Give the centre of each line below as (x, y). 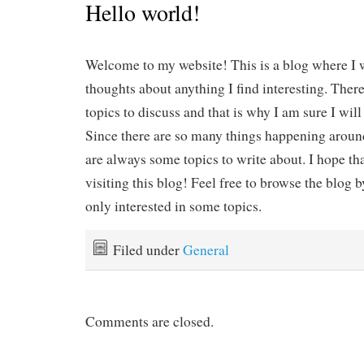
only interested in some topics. (173, 206)
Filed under (148, 250)
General (206, 250)
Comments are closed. (149, 322)
